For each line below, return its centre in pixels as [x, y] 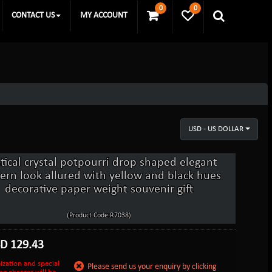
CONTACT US [33, 15]
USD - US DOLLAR [216, 129]
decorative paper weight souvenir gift [99, 189]
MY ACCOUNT [104, 15]
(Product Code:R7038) [99, 215]
